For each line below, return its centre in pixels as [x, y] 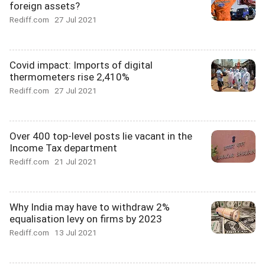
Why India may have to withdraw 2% [90, 207]
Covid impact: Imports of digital [81, 65]
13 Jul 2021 [76, 232]
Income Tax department [63, 148]
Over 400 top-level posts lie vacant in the [101, 136]
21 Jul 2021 [76, 161]
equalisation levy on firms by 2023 [86, 219]
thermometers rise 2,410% [70, 77]
